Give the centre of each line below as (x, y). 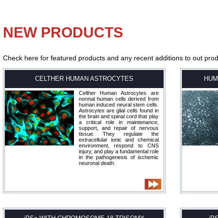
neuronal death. (97, 163)
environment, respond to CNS (118, 145)
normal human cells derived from (118, 99)
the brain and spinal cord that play (118, 116)
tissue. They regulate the (118, 134)
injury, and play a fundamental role (118, 151)
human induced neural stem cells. (118, 105)
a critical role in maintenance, (118, 122)
